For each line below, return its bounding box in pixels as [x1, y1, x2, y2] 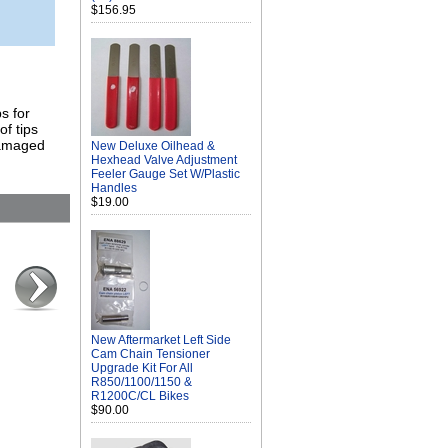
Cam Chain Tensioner [91, 347, 210, 361]
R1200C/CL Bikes [91, 389, 189, 403]
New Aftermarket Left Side [91, 333, 231, 347]
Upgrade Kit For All [91, 361, 193, 375]
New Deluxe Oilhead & [91, 139, 215, 153]
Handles [91, 181, 137, 195]
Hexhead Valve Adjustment [91, 153, 237, 167]
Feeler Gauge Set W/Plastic [91, 167, 240, 181]
